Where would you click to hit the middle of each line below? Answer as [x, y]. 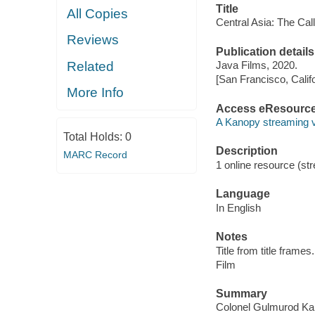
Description [246, 151]
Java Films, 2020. [256, 65]
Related [91, 66]
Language [243, 194]
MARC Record [95, 154]
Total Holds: [94, 136]
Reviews [93, 40]
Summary [241, 293]
